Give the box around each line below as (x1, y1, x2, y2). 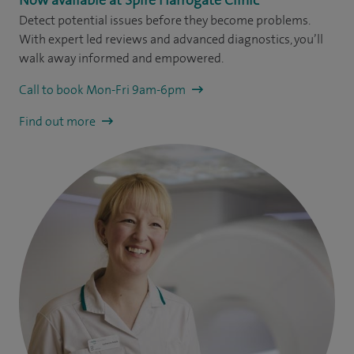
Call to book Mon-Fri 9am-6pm (19, 81, 188, 98)
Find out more (19, 112, 98, 130)
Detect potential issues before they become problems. (19, 11, 310, 28)
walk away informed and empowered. (19, 49, 224, 66)
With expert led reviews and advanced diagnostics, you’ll (19, 30, 323, 47)
